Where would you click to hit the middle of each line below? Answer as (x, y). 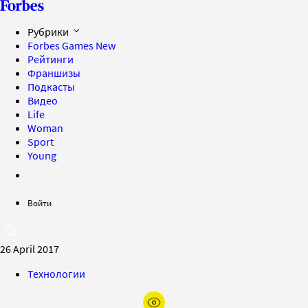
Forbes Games (62, 45)
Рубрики (49, 32)
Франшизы (54, 73)
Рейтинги (51, 59)
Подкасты (51, 87)
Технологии (56, 274)
